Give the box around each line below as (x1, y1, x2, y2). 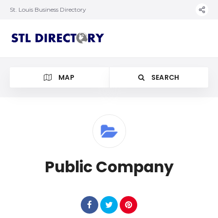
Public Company (44, 156, 174, 178)
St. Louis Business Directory (10, 6, 86, 13)
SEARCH (149, 73, 180, 82)
